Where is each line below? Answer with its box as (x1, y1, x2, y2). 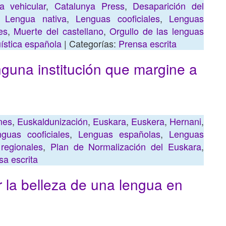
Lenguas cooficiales (76, 12, 160, 25)
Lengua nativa (5, 12, 67, 25)
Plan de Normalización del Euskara (50, 140, 202, 153)
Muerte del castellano (14, 24, 103, 37)
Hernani (169, 115, 201, 128)
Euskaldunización (17, 115, 88, 128)
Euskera (131, 115, 164, 128)
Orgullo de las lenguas (109, 24, 204, 37)
